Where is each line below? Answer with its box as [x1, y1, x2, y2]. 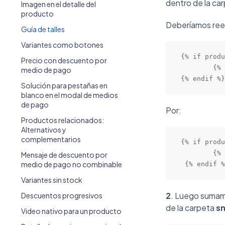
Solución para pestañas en [21, 81, 107, 90]
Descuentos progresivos [21, 191, 102, 200]
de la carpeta [166, 202, 216, 213]
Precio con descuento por [21, 56, 107, 65]
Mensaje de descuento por [21, 150, 107, 159]
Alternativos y [21, 125, 66, 134]
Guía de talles [21, 25, 65, 34]
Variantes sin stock [21, 175, 82, 184]
